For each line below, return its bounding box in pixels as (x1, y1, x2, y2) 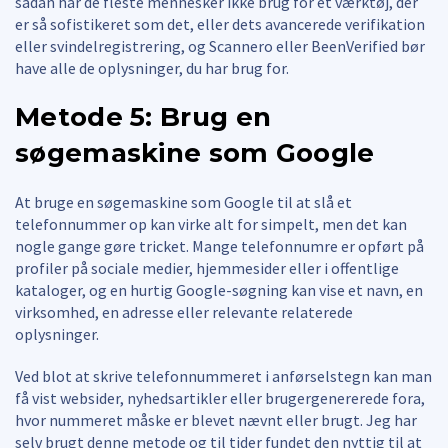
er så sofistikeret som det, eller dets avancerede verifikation (15, 13, 425, 34)
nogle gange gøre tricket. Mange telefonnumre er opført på (15, 235, 424, 256)
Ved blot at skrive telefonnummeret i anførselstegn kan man (15, 365, 432, 386)
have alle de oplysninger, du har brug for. (15, 57, 289, 78)
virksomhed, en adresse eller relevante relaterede (15, 301, 353, 322)
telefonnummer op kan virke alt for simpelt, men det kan (15, 213, 407, 234)
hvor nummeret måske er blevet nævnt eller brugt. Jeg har (15, 409, 417, 430)
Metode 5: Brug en (15, 100, 272, 133)
